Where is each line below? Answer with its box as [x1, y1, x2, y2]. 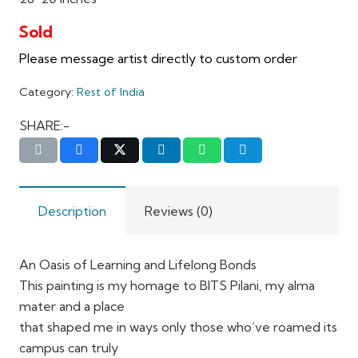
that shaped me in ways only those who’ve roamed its [19, 318, 337, 335]
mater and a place [19, 297, 125, 314]
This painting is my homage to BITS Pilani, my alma [19, 276, 315, 293]
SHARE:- [19, 117, 70, 134]
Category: [19, 85, 77, 100]
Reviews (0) [145, 202, 213, 219]
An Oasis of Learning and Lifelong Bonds [19, 256, 257, 272]
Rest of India [77, 85, 145, 100]
